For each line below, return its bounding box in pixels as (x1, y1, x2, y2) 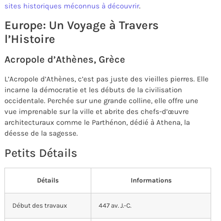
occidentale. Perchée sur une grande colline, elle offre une (4, 96, 198, 106)
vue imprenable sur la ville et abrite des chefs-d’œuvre (4, 107, 189, 116)
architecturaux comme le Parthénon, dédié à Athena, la (4, 118, 190, 127)
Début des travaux (12, 201, 67, 209)
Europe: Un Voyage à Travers (4, 18, 159, 33)
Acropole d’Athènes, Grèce (4, 54, 125, 66)
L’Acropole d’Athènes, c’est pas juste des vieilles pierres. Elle (4, 74, 209, 84)
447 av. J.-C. (99, 201, 131, 209)
